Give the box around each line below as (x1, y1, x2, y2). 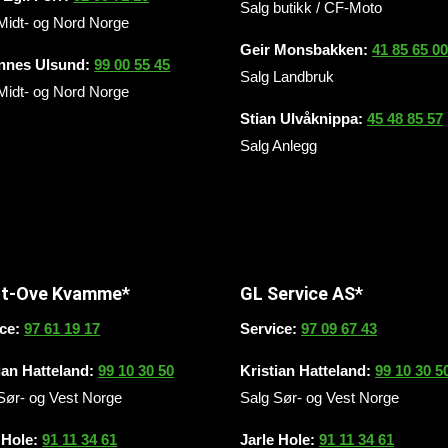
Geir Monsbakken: (240, 41, 373, 59)
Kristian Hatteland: (240, 361, 376, 379)
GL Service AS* (240, 282, 364, 304)
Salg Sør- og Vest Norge (240, 388, 400, 406)
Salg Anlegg (240, 137, 318, 155)
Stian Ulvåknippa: (240, 110, 368, 128)
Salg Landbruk (240, 68, 335, 86)
